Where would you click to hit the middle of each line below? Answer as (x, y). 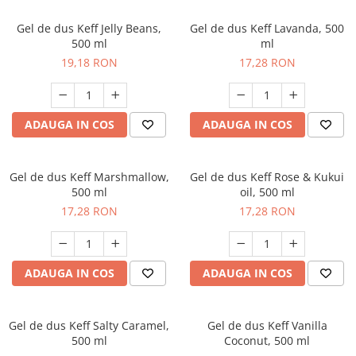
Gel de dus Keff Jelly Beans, (89, 28)
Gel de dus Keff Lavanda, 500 (267, 28)
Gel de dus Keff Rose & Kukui (267, 177)
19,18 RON (89, 62)
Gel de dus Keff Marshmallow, (89, 177)
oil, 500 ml (267, 192)
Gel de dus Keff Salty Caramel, (89, 325)
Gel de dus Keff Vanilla (267, 325)
